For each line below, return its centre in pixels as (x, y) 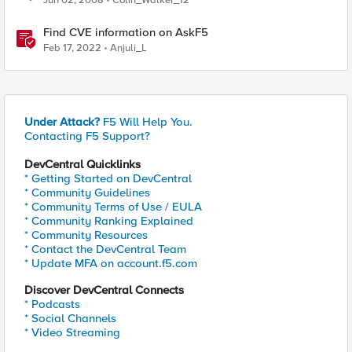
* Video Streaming (72, 332)
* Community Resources (86, 235)
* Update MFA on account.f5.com (111, 263)
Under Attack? (62, 122)
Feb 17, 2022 (72, 48)
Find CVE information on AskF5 (126, 32)
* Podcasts (52, 304)
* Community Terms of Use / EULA (113, 207)
